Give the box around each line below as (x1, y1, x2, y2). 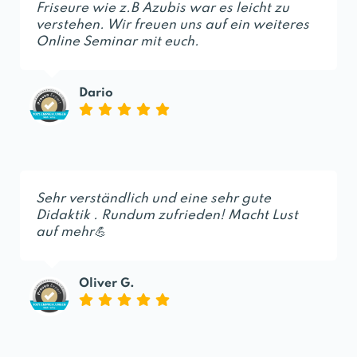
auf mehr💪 (36, 225, 106, 239)
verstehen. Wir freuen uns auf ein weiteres (36, 18, 309, 32)
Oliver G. (79, 277, 135, 290)
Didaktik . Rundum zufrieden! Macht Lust (36, 208, 298, 222)
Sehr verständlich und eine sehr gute (36, 191, 271, 206)
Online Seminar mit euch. (36, 34, 199, 49)
